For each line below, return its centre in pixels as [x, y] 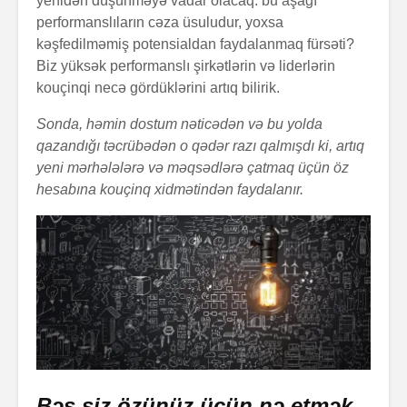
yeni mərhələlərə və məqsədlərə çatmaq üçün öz [193, 167]
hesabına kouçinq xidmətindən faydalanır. [170, 189]
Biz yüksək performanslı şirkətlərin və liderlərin [186, 65]
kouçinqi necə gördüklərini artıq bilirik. [158, 87]
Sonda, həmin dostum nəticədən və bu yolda [179, 124]
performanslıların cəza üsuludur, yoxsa [160, 22]
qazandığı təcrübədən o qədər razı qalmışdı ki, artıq [200, 145]
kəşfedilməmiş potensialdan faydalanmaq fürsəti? [195, 44]
